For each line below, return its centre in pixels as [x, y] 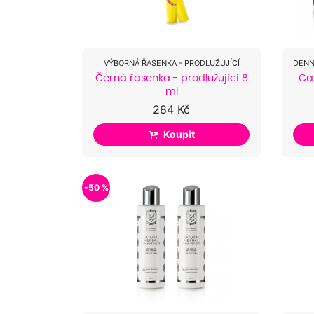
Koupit [179, 135]
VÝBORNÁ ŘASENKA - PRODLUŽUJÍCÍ [171, 63]
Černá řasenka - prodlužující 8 [171, 77]
